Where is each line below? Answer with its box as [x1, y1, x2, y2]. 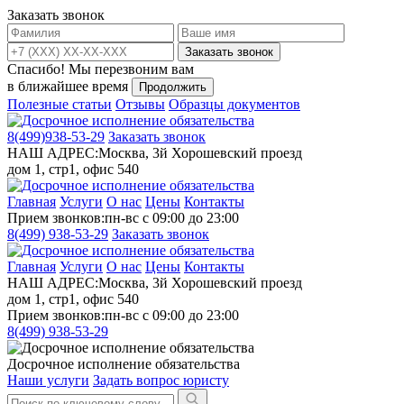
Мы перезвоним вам [69, 61, 194, 77]
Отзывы [115, 96, 165, 112]
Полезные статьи [7, 96, 112, 112]
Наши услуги [7, 372, 89, 388]
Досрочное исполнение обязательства [7, 356, 240, 372]
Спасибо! [7, 61, 69, 77]
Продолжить [139, 80, 207, 94]
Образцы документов [169, 96, 300, 112]
